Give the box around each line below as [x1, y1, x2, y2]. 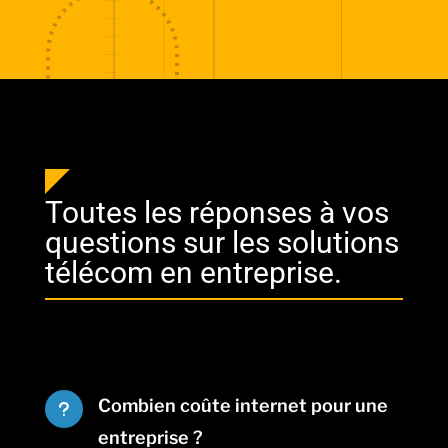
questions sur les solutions [44, 225, 399, 261]
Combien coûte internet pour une [97, 395, 388, 417]
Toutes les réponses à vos [44, 195, 389, 231]
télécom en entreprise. [44, 255, 342, 291]
